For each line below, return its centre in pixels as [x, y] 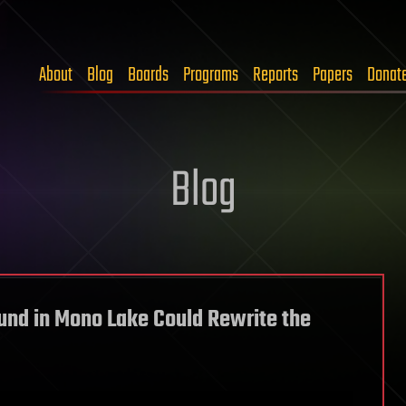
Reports [275, 75]
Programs [211, 75]
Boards [148, 75]
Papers [333, 75]
